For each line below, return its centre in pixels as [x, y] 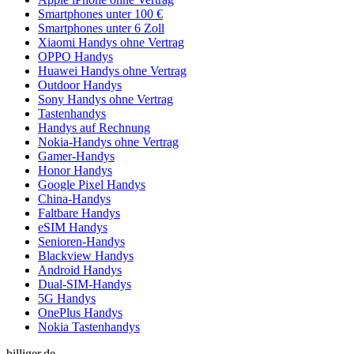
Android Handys [80, 269]
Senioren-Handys [81, 241]
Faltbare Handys [79, 213]
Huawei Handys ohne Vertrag [112, 70]
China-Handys [74, 198]
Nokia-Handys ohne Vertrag [108, 141]
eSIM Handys [73, 227]
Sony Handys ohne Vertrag [105, 99]
